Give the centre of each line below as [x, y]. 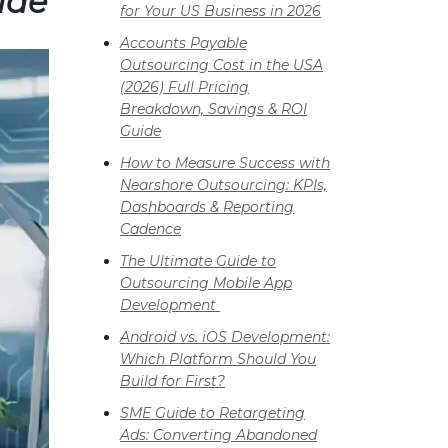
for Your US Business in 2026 [220, 11]
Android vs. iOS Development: [225, 337]
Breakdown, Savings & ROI [213, 109]
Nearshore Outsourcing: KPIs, [223, 185]
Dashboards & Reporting [207, 207]
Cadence [150, 229]
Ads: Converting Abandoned [218, 435]
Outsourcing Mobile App [206, 283]
